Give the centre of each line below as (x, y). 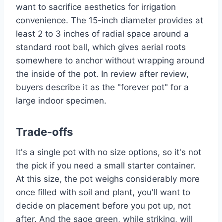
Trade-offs (44, 132)
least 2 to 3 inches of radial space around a (102, 34)
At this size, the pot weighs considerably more (108, 179)
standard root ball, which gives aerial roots (101, 47)
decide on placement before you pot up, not (103, 206)
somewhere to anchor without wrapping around (110, 61)
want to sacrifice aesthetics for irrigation (96, 7)
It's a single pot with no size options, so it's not (109, 152)
